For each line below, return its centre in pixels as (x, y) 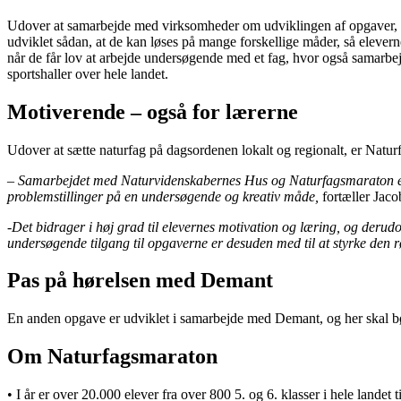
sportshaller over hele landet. (88, 73)
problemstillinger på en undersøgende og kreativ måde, (163, 196)
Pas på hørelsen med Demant (140, 281)
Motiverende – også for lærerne (153, 111)
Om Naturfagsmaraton (112, 357)
